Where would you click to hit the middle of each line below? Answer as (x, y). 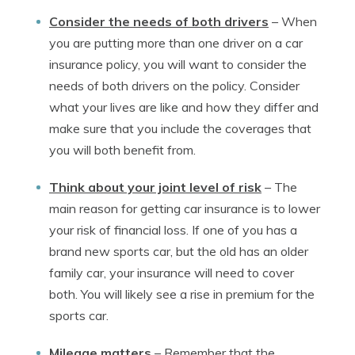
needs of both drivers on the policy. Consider (174, 86)
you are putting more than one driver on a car (176, 43)
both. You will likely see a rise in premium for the (182, 294)
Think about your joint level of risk (155, 187)
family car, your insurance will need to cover (172, 273)
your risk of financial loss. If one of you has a (173, 230)
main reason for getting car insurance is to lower (185, 209)
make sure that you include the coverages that (180, 129)
